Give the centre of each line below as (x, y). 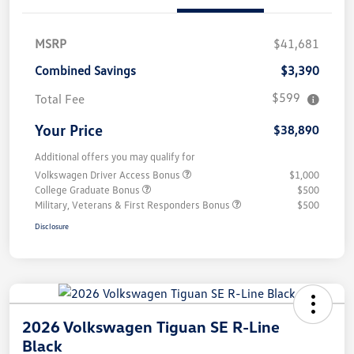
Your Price (69, 130)
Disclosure (52, 226)
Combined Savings (85, 71)
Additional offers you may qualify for (115, 157)
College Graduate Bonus (88, 190)
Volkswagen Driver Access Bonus (109, 175)
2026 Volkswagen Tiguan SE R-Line (151, 327)
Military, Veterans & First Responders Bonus (134, 205)
